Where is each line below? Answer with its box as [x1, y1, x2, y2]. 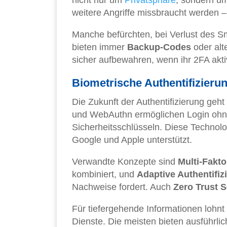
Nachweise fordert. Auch [72, 181, 173, 192]
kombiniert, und [72, 169, 137, 179]
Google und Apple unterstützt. [72, 134, 192, 145]
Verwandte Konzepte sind [72, 156, 178, 167]
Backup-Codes [127, 42, 191, 52]
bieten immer [72, 42, 127, 52]
